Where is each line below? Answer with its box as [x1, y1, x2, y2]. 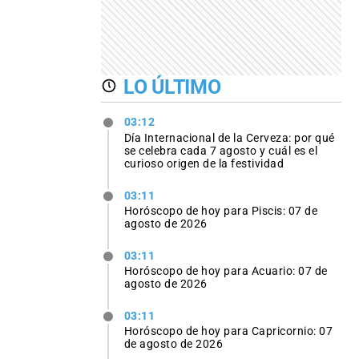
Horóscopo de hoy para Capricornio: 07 [123, 325, 333, 338]
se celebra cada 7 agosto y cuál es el [123, 143, 318, 157]
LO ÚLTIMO [123, 75, 221, 99]
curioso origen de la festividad [123, 156, 284, 170]
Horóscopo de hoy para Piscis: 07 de [123, 204, 318, 217]
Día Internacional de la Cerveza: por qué [123, 131, 335, 144]
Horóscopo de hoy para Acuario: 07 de [123, 264, 328, 277]
